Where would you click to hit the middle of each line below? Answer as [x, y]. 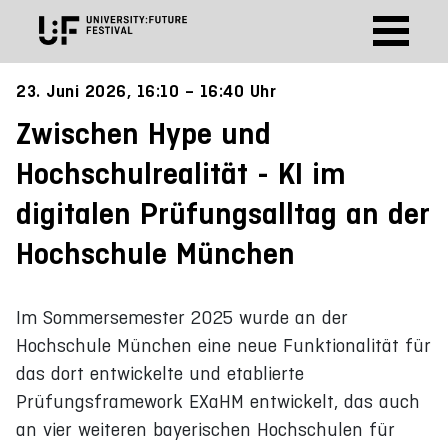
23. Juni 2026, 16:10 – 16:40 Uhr [146, 91]
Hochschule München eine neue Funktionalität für [223, 345]
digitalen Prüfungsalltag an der [223, 214]
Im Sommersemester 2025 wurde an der [182, 317]
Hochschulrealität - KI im [181, 174]
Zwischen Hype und [143, 134]
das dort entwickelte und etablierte [160, 373]
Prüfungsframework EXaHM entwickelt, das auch [218, 401]
